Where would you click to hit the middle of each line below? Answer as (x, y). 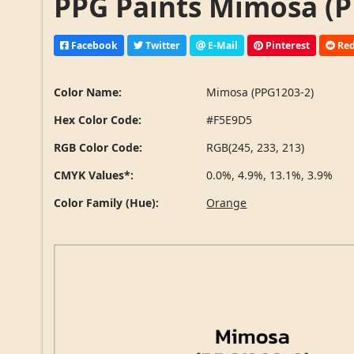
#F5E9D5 (230, 120)
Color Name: (88, 92)
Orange (227, 203)
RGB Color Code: (98, 148)
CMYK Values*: (94, 175)
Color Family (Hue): (107, 203)
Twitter (162, 45)
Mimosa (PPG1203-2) (260, 92)
